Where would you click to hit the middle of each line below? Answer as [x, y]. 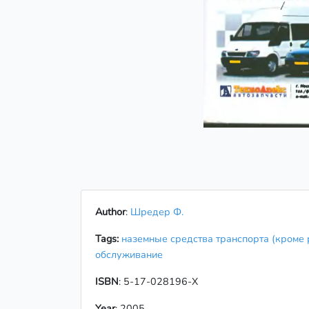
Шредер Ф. [157, 211]
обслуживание [132, 254]
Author [110, 211]
